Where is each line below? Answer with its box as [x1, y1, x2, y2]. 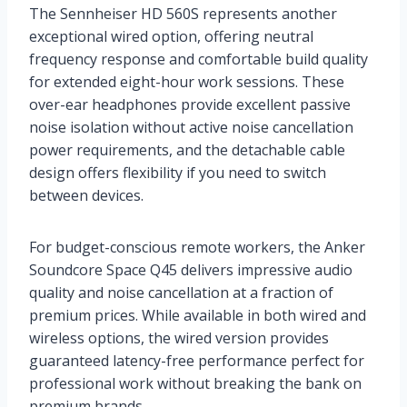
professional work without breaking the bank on [29, 372, 362, 393]
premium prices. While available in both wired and [29, 304, 366, 325]
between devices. [29, 184, 144, 205]
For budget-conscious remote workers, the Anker [29, 236, 365, 257]
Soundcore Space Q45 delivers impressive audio [29, 259, 352, 280]
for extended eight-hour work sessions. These [29, 71, 344, 92]
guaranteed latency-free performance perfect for [29, 350, 364, 371]
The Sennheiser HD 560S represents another [29, 3, 337, 24]
